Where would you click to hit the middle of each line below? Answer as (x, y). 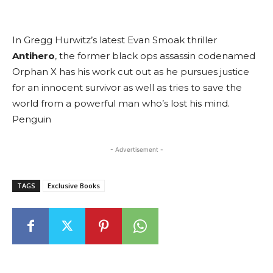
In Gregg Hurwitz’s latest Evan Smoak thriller (115, 40)
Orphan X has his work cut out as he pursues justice (131, 72)
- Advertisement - (136, 150)
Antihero (34, 56)
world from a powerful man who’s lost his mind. (121, 104)
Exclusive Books (74, 186)
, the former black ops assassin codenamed (155, 56)
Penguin (32, 119)
